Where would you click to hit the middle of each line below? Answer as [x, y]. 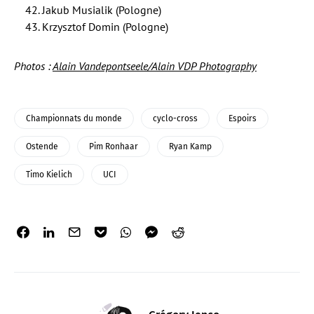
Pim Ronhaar [114, 146]
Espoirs [243, 118]
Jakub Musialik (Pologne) [102, 10]
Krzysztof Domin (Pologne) [105, 27]
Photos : [33, 66]
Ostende [42, 146]
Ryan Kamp [190, 146]
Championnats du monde [74, 118]
